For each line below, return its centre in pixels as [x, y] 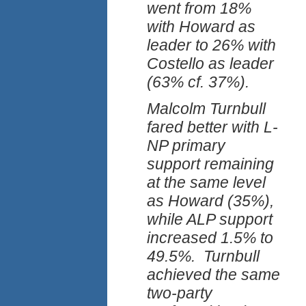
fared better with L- [212, 127]
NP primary [186, 146]
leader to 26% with [211, 45]
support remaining [210, 164]
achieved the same [213, 275]
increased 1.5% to [210, 238]
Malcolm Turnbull [206, 109]
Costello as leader [210, 64]
